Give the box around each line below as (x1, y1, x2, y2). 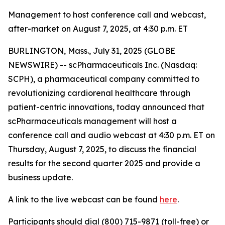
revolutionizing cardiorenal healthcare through (8, 88, 190, 98)
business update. (8, 172, 73, 182)
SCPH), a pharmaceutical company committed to (8, 74, 199, 84)
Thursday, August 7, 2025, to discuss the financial (8, 144, 196, 154)
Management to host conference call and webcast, (8, 10, 206, 20)
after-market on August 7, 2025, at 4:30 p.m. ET (8, 24, 188, 34)
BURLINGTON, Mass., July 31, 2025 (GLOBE (8, 46, 175, 56)
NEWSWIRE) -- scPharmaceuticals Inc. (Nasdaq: (8, 60, 197, 70)
